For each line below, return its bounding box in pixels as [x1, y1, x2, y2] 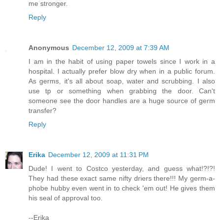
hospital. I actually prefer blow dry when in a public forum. [28, 67, 215, 76]
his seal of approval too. [28, 194, 103, 202]
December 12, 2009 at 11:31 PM [48, 151, 149, 159]
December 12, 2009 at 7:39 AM [72, 44, 169, 52]
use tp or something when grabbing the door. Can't [28, 87, 215, 95]
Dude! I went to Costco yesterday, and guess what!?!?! [28, 165, 215, 173]
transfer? [28, 107, 56, 115]
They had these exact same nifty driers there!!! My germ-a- [28, 174, 215, 183]
